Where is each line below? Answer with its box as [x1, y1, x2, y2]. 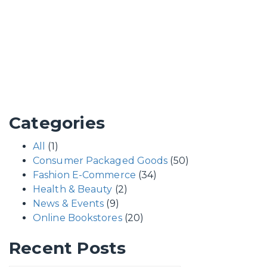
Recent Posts [9, 238, 126, 258]
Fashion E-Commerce [33, 169, 136, 181]
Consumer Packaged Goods [33, 155, 168, 166]
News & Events [33, 198, 104, 209]
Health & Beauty [33, 184, 113, 195]
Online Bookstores [33, 212, 122, 223]
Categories [9, 113, 105, 133]
